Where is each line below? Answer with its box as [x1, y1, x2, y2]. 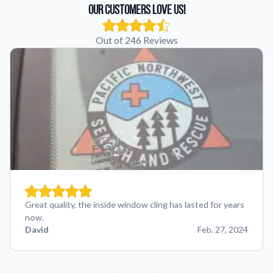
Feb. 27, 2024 [197, 224, 248, 235]
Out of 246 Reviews [95, 34, 178, 46]
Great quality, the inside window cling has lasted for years [25, 199, 244, 210]
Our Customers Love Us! [88, 2, 185, 16]
